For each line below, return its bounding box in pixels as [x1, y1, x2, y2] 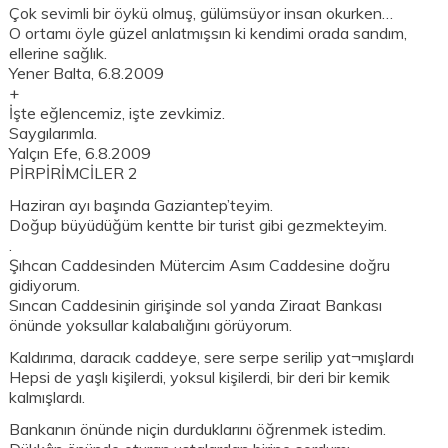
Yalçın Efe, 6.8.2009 [9, 143, 152, 164]
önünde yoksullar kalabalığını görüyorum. [9, 315, 293, 336]
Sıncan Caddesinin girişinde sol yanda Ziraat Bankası [9, 295, 383, 316]
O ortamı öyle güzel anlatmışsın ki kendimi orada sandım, [9, 23, 408, 44]
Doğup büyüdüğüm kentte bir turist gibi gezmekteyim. [9, 215, 388, 236]
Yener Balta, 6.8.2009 [9, 63, 165, 84]
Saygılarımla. [9, 123, 98, 144]
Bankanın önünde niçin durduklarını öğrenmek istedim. [9, 419, 387, 440]
